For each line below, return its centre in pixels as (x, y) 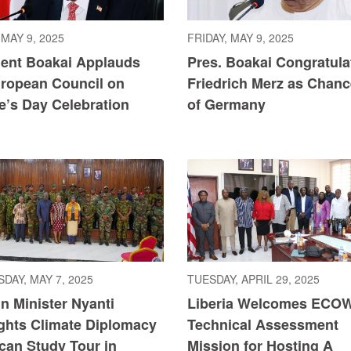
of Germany (226, 104)
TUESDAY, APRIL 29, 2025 (253, 279)
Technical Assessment (262, 325)
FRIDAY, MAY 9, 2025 (240, 37)
